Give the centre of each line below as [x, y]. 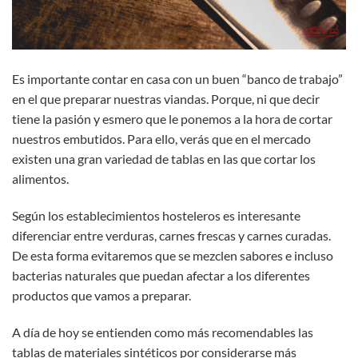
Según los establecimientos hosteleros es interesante [156, 215]
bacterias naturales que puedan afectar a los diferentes [161, 275]
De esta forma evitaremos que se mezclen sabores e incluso [173, 255]
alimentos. [40, 178]
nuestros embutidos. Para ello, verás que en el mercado [161, 138]
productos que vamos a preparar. [101, 295]
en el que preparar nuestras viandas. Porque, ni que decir [166, 98]
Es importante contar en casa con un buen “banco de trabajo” [177, 78]
